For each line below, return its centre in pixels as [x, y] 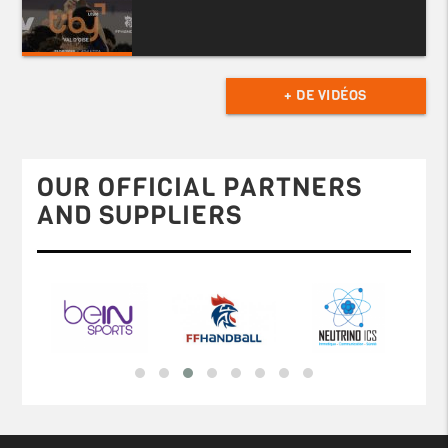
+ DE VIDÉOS [325, 96]
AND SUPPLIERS [140, 216]
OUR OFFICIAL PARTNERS [200, 188]
